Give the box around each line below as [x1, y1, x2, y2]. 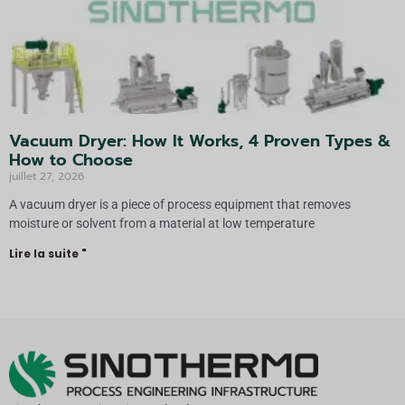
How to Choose [9, 146, 133, 173]
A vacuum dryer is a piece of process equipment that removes [9, 196, 351, 212]
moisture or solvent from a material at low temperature [9, 215, 315, 231]
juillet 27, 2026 [9, 167, 84, 184]
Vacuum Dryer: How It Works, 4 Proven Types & [9, 127, 391, 154]
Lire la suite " [9, 245, 87, 261]
